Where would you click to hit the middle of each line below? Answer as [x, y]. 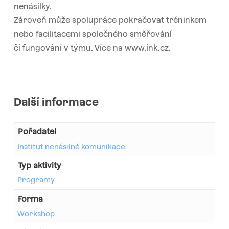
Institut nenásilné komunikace [71, 146]
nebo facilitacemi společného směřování [93, 34]
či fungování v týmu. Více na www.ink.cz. [92, 48]
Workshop [36, 214]
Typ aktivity [40, 166]
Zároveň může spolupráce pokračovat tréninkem [110, 20]
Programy [36, 180]
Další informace [56, 102]
